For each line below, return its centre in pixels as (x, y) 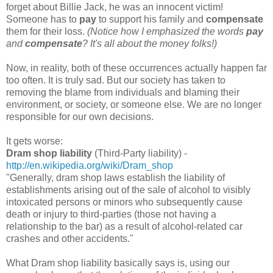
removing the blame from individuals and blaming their (123, 93)
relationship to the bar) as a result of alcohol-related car (124, 227)
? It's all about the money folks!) (150, 44)
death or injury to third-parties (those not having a (111, 214)
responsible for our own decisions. (80, 117)
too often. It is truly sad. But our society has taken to (116, 80)
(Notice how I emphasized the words (167, 32)
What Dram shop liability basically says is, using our (118, 263)
